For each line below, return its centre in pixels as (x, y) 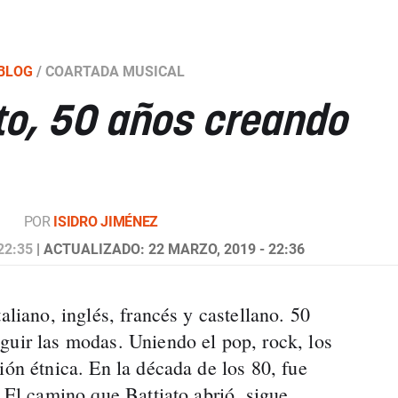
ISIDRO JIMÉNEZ (106, 222)
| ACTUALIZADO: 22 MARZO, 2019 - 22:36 (169, 249)
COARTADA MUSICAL (115, 72)
